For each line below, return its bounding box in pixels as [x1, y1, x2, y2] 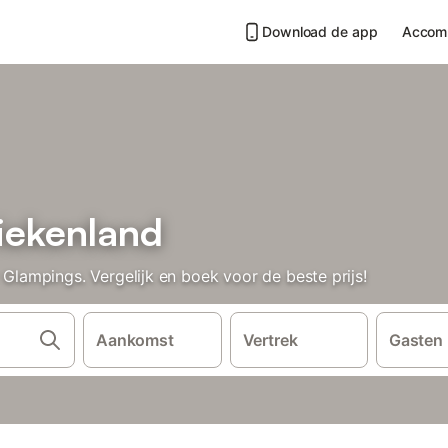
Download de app [262, 23, 378, 40]
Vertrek [242, 330, 298, 350]
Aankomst [96, 330, 174, 350]
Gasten [389, 330, 443, 350]
